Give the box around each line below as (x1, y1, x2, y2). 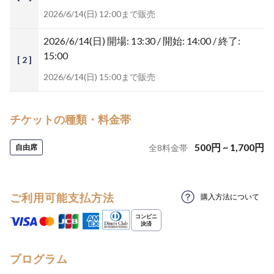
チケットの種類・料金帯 (10, 113, 131, 126)
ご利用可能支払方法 (10, 191, 114, 204)
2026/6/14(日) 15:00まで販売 (43, 72, 155, 82)
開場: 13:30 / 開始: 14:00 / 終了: (107, 35, 240, 46)
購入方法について (201, 192, 259, 201)
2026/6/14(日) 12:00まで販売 (43, 9, 155, 19)
